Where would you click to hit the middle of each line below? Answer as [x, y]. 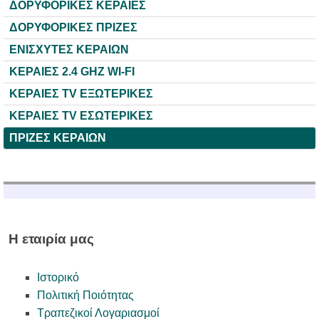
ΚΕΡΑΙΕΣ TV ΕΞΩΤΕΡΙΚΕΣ [81, 93]
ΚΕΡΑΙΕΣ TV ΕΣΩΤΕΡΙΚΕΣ [81, 115]
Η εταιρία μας [51, 239]
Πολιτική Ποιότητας [85, 295]
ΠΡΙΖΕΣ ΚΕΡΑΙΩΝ [58, 137]
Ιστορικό [58, 277]
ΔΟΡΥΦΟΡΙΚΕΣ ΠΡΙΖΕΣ [73, 27]
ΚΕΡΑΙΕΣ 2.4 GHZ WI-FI [72, 71]
